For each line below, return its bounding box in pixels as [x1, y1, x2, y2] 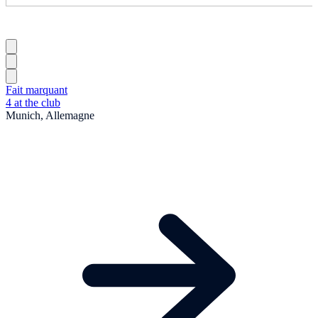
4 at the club [6, 96, 60, 109]
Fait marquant [6, 83, 67, 96]
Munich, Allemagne [6, 109, 94, 121]
